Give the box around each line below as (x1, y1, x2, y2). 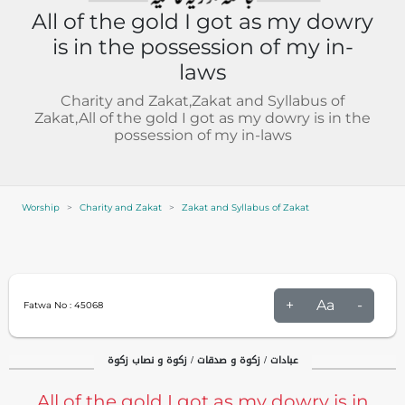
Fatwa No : (24, 298, 71, 311)
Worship (22, 201, 60, 213)
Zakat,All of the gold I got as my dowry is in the (34, 108, 371, 127)
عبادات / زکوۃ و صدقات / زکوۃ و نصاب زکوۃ (107, 350, 298, 370)
